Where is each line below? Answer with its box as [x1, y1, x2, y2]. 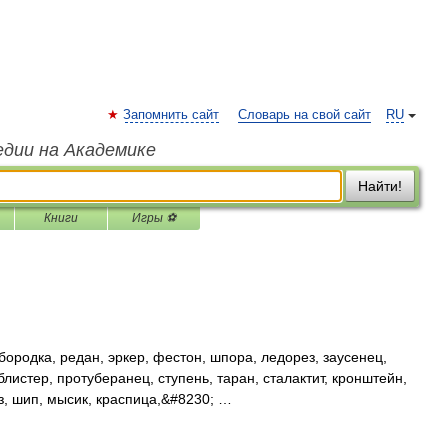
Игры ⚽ [132, 211, 176, 225]
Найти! [358, 178, 402, 194]
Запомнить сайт [123, 108, 219, 122]
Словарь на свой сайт [238, 108, 371, 122]
